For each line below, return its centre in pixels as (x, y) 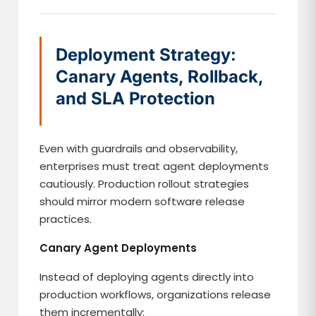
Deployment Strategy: (146, 55)
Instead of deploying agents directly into (147, 277)
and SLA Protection (136, 98)
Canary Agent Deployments (119, 248)
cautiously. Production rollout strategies (145, 184)
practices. (66, 219)
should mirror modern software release (142, 201)
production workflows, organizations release (156, 294)
